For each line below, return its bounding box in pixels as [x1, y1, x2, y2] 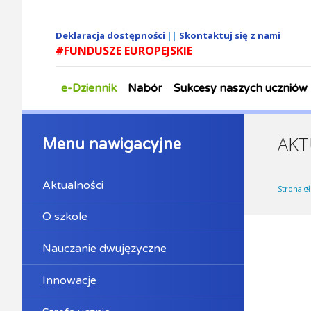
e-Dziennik [61, 81, 117, 95]
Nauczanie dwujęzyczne [42, 242, 167, 256]
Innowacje [42, 273, 96, 287]
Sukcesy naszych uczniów [174, 81, 308, 95]
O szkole [42, 210, 87, 224]
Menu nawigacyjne [42, 135, 181, 154]
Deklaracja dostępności [56, 29, 165, 42]
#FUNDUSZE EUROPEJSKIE [56, 43, 192, 59]
